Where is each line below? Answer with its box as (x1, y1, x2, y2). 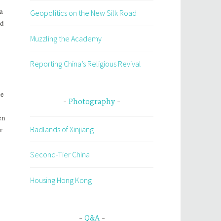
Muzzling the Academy (30, 33, 102, 43)
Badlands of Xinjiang (30, 124, 94, 134)
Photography (69, 98, 115, 107)
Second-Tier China (30, 149, 90, 160)
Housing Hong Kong (30, 175, 92, 185)
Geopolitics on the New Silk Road (30, 7, 137, 18)
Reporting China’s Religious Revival (30, 59, 141, 69)
